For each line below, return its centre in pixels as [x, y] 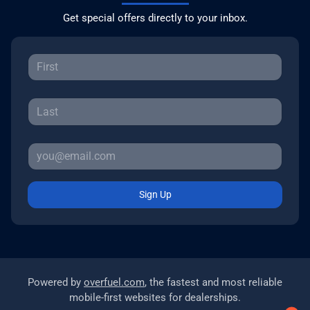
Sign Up [155, 195]
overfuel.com [114, 283]
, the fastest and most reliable [213, 283]
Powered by [56, 283]
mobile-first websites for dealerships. [155, 298]
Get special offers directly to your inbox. [155, 18]
